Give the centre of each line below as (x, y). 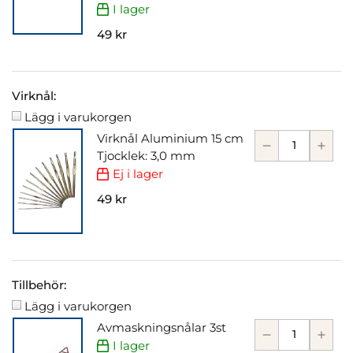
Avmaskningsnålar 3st (162, 327)
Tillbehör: (39, 284)
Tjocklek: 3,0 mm (146, 155)
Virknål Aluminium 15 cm (170, 138)
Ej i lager (138, 174)
